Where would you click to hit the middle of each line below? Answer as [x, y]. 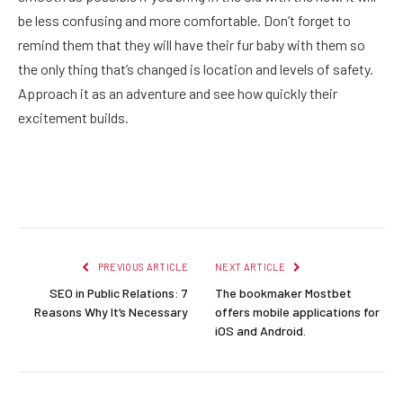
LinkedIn [244, 193]
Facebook [58, 193]
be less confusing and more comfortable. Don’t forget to [184, 21]
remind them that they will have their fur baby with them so [192, 45]
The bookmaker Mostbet [283, 293]
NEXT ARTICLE [251, 267]
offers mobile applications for [297, 312]
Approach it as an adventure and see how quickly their [178, 94]
